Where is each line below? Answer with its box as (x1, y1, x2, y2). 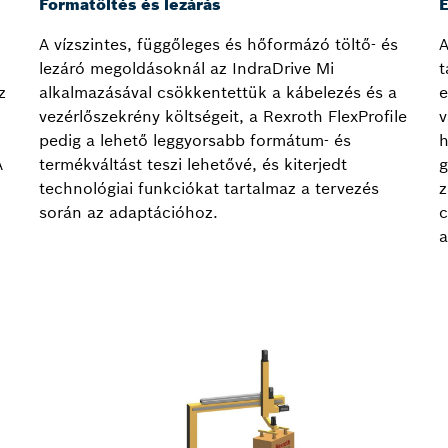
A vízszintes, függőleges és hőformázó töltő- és (39, 34, 398, 55)
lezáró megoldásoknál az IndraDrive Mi (39, 58, 334, 79)
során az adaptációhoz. (39, 202, 218, 223)
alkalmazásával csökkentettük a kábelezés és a (39, 82, 397, 103)
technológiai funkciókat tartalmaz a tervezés (39, 178, 379, 199)
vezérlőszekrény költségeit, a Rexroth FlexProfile (39, 106, 407, 127)
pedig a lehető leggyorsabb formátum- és (39, 130, 351, 151)
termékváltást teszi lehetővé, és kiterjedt (39, 154, 347, 175)
